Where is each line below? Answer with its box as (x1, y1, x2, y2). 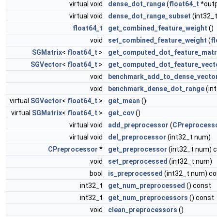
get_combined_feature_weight (108, 24, 207, 32)
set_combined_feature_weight (108, 36, 207, 44)
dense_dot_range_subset (108, 12, 191, 20)
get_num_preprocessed (108, 181, 185, 189)
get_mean (108, 96, 140, 105)
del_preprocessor (108, 133, 166, 141)
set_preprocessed (108, 157, 168, 165)
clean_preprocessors (108, 205, 177, 214)
